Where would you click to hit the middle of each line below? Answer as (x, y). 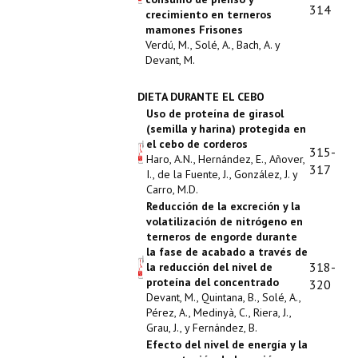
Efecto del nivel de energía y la (227, 344)
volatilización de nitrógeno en (225, 221)
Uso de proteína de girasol (215, 113)
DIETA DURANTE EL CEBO (201, 97)
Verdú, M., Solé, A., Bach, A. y (213, 45)
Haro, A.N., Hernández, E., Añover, (225, 159)
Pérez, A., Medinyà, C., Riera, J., (219, 312)
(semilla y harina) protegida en (226, 129)
